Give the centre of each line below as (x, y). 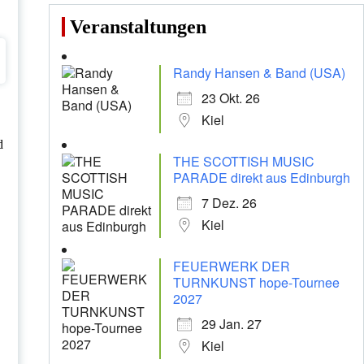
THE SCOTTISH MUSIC (243, 162)
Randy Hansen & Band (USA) (259, 73)
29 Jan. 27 (231, 324)
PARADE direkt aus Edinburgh (261, 178)
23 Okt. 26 (230, 98)
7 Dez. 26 (229, 203)
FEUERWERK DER (231, 266)
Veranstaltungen (138, 27)
